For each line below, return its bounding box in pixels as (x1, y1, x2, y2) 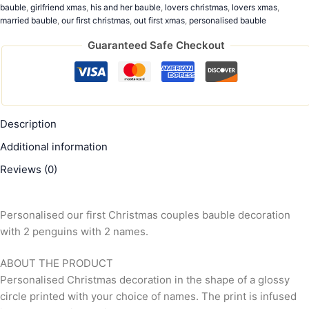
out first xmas (134, 15, 185, 26)
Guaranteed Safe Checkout (87, 39, 225, 52)
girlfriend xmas (30, 2, 86, 13)
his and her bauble (90, 2, 161, 13)
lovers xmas (232, 2, 277, 13)
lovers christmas (165, 2, 228, 13)
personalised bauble (189, 15, 266, 26)
